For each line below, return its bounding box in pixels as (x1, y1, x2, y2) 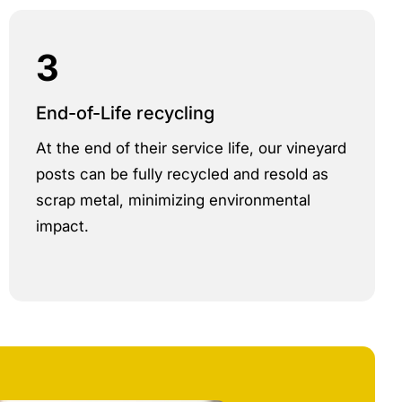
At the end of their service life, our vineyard (36, 139, 346, 157)
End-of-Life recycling (36, 102, 214, 124)
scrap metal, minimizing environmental (36, 191, 310, 209)
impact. (36, 217, 89, 235)
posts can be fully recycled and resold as (36, 165, 328, 183)
